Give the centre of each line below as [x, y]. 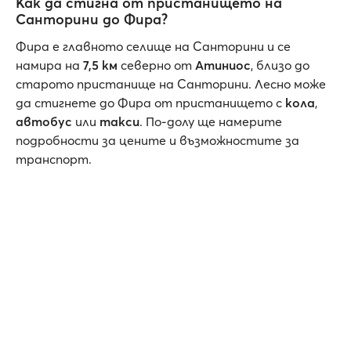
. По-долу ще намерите [211, 122]
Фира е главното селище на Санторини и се [153, 47]
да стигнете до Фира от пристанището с [150, 103]
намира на [49, 65]
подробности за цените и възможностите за [157, 141]
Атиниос [223, 65]
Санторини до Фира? [92, 20]
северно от [156, 65]
